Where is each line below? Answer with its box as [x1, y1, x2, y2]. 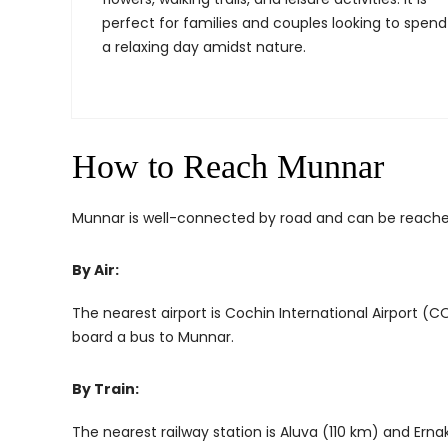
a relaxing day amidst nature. [102, 37, 306, 57]
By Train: [72, 379, 139, 399]
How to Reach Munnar [72, 148, 384, 185]
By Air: [72, 260, 119, 280]
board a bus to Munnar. [72, 327, 234, 347]
